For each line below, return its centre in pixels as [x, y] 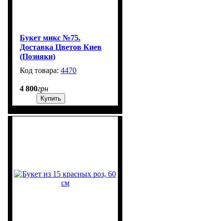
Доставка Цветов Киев [61, 47]
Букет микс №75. [50, 38]
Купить [51, 99]
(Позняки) [37, 57]
